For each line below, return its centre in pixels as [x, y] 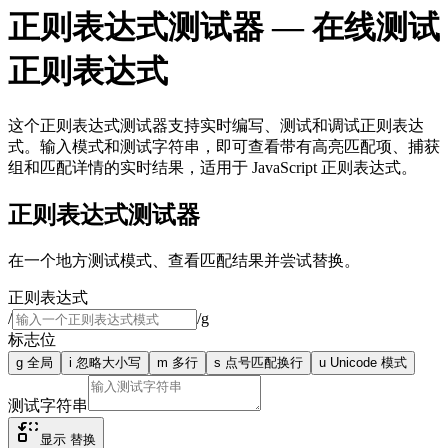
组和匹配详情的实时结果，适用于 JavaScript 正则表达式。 [212, 167]
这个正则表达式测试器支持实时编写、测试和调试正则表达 [216, 125]
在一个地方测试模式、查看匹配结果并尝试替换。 [184, 260]
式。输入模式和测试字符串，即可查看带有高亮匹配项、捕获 [224, 146]
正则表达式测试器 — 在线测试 [224, 27]
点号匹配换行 [264, 362]
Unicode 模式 [368, 362]
